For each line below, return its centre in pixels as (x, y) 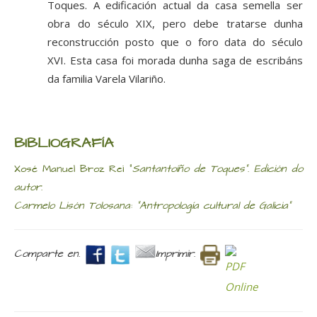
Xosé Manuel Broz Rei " (73, 169)
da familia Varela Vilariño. (107, 79)
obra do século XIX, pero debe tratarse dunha (175, 24)
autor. (28, 188)
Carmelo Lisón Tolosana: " (77, 206)
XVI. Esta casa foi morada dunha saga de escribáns (175, 60)
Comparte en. (47, 254)
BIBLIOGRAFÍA (64, 144)
